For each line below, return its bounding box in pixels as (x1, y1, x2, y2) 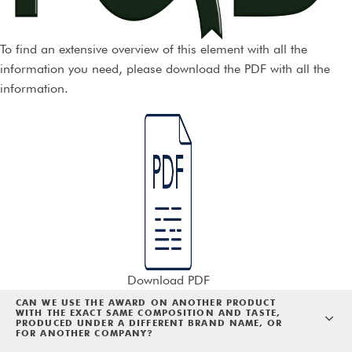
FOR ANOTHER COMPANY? (16, 328, 154, 339)
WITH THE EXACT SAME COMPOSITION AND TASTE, (16, 307, 280, 319)
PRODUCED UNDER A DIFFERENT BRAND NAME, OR (16, 317, 282, 329)
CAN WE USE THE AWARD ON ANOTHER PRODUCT (16, 297, 276, 309)
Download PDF (126, 273, 210, 288)
